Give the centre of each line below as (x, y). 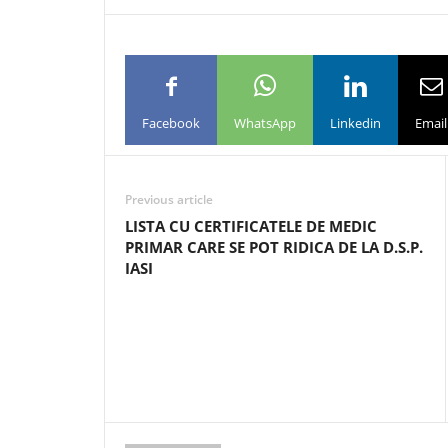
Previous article (169, 199)
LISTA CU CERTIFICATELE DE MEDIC (251, 226)
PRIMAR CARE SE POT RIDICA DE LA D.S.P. (274, 247)
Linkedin (355, 122)
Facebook (171, 122)
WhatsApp (265, 122)
